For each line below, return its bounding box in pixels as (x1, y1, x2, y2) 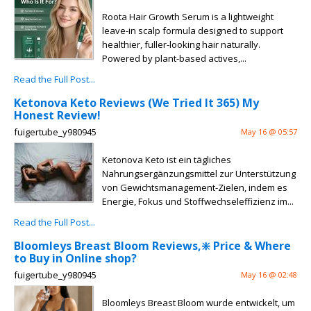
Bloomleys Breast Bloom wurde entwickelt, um (102, 296, 295, 309)
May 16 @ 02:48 (241, 269, 297, 280)
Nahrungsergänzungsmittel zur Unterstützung (102, 167, 296, 180)
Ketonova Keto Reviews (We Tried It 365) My (14, 95, 259, 110)
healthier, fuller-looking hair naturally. (102, 38, 260, 51)
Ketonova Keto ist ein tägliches (102, 153, 231, 166)
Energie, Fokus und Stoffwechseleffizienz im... (102, 195, 294, 208)
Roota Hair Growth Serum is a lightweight (102, 10, 274, 23)
